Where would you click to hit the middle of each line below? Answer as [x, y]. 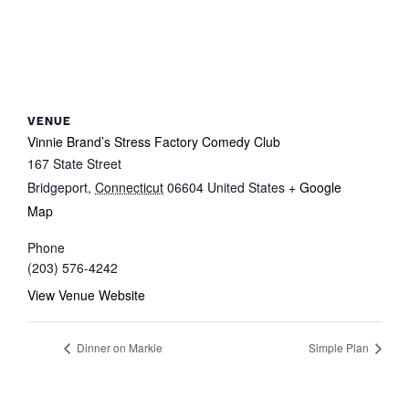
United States [246, 187]
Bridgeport [58, 187]
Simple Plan [340, 347]
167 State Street [74, 163]
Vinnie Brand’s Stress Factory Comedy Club [154, 141]
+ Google [315, 187]
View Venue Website [86, 294]
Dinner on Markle [118, 347]
